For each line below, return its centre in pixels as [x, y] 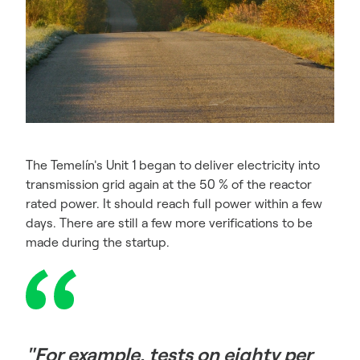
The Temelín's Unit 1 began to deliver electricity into [173, 165]
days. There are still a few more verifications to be [169, 223]
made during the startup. [98, 242]
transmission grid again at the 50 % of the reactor [169, 184]
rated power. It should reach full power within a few [174, 203]
